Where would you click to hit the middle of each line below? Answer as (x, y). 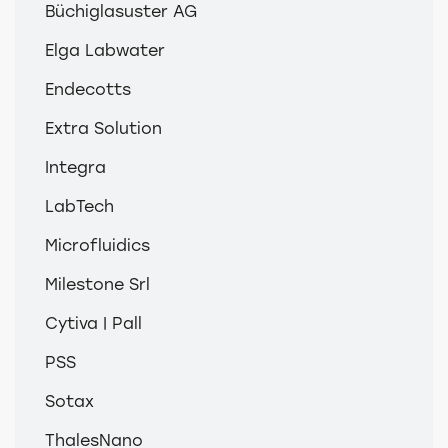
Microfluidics (97, 245)
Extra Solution (103, 128)
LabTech (79, 206)
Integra (75, 167)
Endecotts (88, 89)
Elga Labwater (105, 50)
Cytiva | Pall (93, 323)
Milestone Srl (97, 284)
